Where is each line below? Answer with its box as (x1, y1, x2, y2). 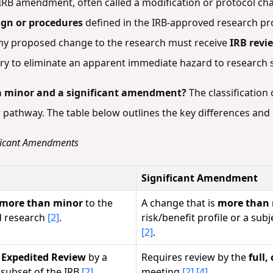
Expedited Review (1, 250, 86, 264)
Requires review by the (141, 250, 249, 264)
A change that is (141, 196, 218, 210)
